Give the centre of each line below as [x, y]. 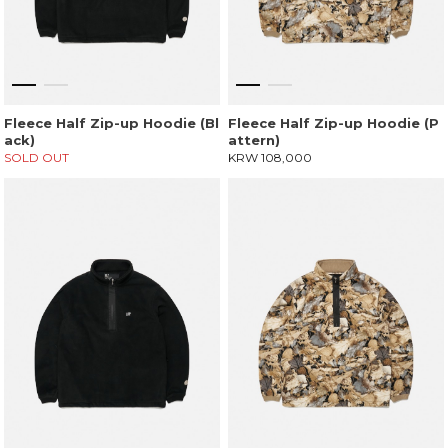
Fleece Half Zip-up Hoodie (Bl [111, 123]
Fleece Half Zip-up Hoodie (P [333, 123]
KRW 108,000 [270, 158]
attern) [254, 140]
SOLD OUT [36, 158]
